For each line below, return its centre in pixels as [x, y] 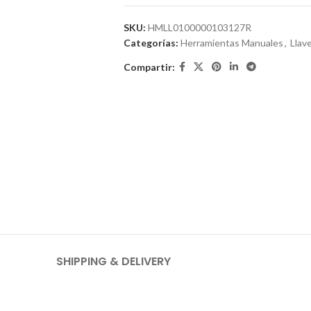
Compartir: [149, 67]
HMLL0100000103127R [199, 27]
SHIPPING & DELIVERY [113, 261]
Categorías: [151, 43]
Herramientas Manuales [232, 43]
